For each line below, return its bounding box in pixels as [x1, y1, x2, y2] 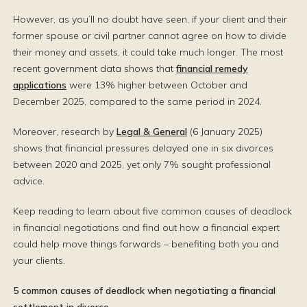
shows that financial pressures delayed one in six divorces [13, 142, 273, 154]
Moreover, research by [13, 125, 116, 138]
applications [13, 79, 66, 91]
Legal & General [116, 125, 187, 138]
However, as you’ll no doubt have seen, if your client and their [13, 13, 287, 25]
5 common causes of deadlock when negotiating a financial [13, 284, 275, 297]
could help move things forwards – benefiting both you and [13, 238, 279, 250]
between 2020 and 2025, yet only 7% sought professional [13, 158, 271, 171]
